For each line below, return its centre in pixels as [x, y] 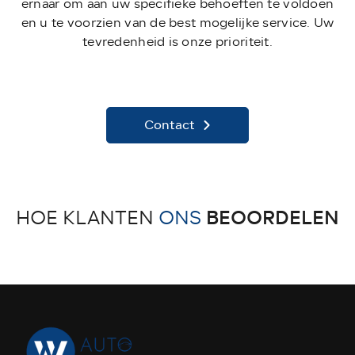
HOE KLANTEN [87, 218]
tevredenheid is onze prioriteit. [177, 42]
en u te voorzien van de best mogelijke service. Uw [177, 23]
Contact [170, 124]
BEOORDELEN [273, 218]
